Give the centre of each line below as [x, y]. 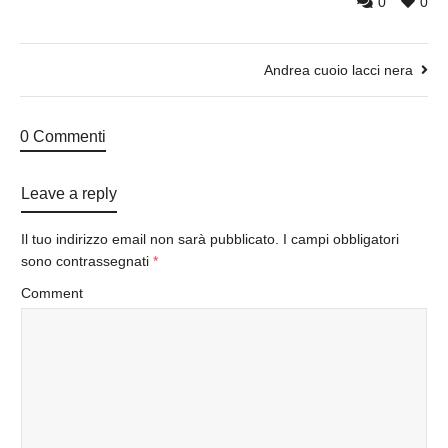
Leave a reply [69, 194]
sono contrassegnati [87, 261]
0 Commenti [63, 137]
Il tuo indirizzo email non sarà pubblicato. [150, 239]
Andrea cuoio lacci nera [338, 70]
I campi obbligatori [341, 239]
